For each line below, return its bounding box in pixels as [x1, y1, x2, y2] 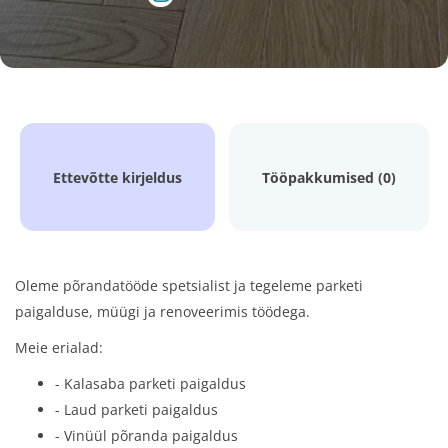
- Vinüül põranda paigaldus [55, 426, 238, 445]
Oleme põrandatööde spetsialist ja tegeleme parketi [15, 276, 363, 295]
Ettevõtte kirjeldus [52, 168, 182, 187]
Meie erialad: [15, 338, 103, 357]
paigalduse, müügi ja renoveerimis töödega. [15, 302, 310, 321]
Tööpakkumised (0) [261, 168, 396, 187]
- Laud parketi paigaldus [55, 400, 218, 419]
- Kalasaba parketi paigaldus [55, 374, 246, 393]
